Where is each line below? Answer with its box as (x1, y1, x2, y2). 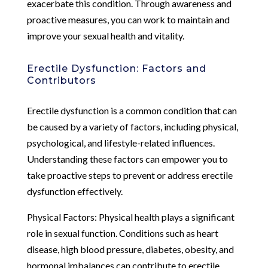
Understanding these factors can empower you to (26, 153, 228, 165)
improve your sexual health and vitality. (26, 29, 184, 41)
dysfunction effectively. (26, 185, 123, 197)
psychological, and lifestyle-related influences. (26, 136, 215, 148)
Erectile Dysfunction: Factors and (26, 62, 206, 74)
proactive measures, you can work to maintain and (26, 13, 230, 25)
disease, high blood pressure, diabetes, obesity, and (26, 243, 234, 255)
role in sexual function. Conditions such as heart (26, 227, 218, 239)
